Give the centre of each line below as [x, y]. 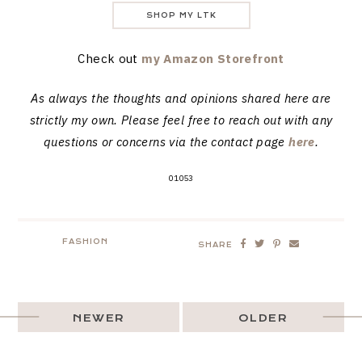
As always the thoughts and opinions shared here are [181, 99]
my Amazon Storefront [213, 58]
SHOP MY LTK [181, 16]
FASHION [86, 241]
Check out [110, 58]
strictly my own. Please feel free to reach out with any [181, 120]
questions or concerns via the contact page [166, 142]
